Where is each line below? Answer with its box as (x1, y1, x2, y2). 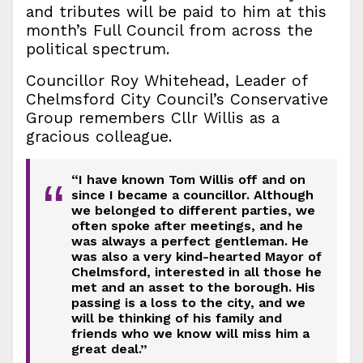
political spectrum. (26, 39, 169, 58)
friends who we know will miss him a (70, 325, 310, 341)
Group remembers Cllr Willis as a (26, 108, 280, 127)
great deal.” (70, 340, 147, 357)
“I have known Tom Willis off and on (70, 171, 305, 187)
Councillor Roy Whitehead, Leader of (26, 70, 307, 90)
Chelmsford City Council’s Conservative (26, 89, 328, 109)
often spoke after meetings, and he (70, 217, 303, 233)
